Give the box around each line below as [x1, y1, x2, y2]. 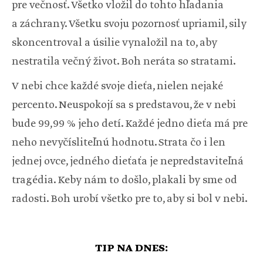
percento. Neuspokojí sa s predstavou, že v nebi [12, 98, 236, 113]
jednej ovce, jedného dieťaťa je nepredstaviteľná [12, 154, 244, 169]
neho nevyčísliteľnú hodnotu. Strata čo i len [12, 136, 225, 150]
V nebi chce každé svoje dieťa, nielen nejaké [12, 79, 223, 94]
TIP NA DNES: [95, 241, 168, 256]
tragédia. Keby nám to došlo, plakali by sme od [12, 173, 237, 188]
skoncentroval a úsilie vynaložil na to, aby [12, 36, 217, 50]
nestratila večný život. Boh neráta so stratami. [12, 55, 236, 69]
